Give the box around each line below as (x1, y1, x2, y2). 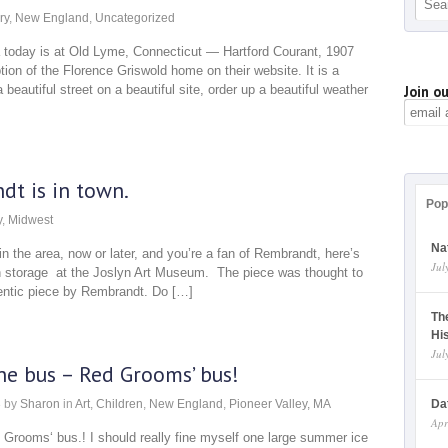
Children (96, 396, 143, 411)
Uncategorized (95, 10, 175, 25)
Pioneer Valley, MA (229, 396, 331, 411)
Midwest (8, 213, 53, 227)
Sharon (20, 396, 60, 411)
